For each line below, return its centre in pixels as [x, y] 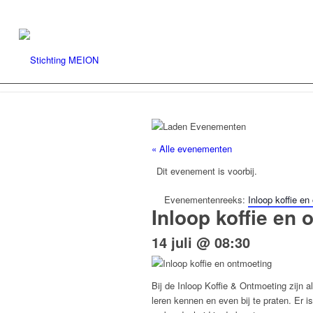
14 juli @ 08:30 [201, 242]
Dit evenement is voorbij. [207, 171]
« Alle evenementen [192, 149]
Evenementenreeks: [206, 200]
